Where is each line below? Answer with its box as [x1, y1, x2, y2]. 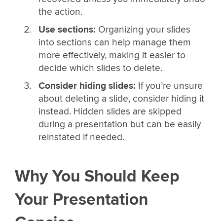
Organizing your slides [95, 24, 190, 36]
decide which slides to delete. [38, 62, 162, 74]
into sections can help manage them [38, 37, 191, 49]
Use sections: [38, 24, 96, 36]
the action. [38, 6, 82, 18]
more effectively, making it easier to [38, 49, 185, 62]
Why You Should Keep [15, 166, 180, 186]
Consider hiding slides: [38, 79, 136, 92]
